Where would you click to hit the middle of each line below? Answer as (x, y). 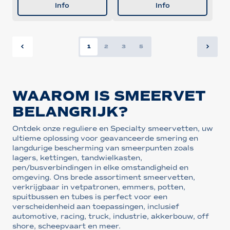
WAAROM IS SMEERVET (109, 95)
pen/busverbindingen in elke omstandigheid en (100, 167)
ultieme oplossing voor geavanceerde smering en (105, 138)
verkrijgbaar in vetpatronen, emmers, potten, (99, 187)
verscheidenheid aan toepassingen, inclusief (95, 206)
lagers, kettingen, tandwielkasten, (77, 158)
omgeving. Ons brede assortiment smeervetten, (103, 177)
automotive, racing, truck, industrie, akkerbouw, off (110, 216)
